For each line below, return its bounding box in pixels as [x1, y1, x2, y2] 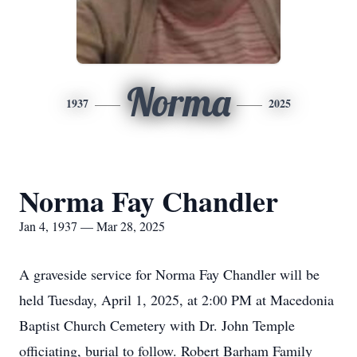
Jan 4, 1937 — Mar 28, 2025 [19, 218, 165, 234]
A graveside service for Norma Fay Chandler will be [19, 265, 320, 284]
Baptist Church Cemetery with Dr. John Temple [19, 316, 295, 335]
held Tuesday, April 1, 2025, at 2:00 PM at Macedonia [19, 290, 334, 309]
